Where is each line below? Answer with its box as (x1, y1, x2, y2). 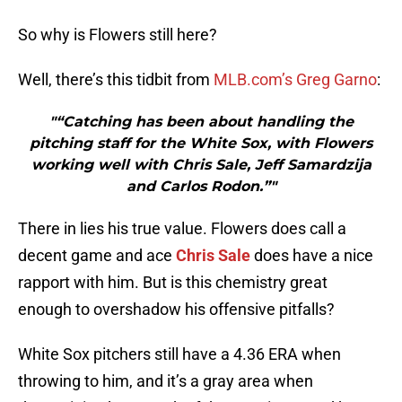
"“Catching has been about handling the (48, 113, 354, 131)
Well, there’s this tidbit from (18, 70, 214, 90)
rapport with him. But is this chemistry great (18, 273, 328, 293)
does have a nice (250, 246, 373, 266)
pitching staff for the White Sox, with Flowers (30, 135, 372, 153)
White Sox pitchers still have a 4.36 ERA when (18, 345, 341, 364)
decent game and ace (18, 246, 176, 266)
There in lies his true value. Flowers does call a (18, 219, 346, 239)
